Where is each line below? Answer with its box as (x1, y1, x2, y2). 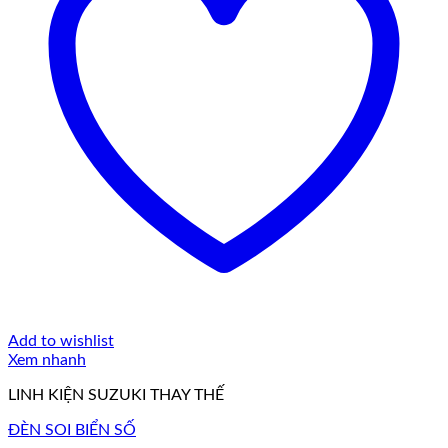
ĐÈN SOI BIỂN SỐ (8, 422, 136, 438)
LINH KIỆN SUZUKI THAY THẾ (8, 387, 224, 403)
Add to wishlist (8, 333, 114, 349)
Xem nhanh (8, 352, 86, 368)
